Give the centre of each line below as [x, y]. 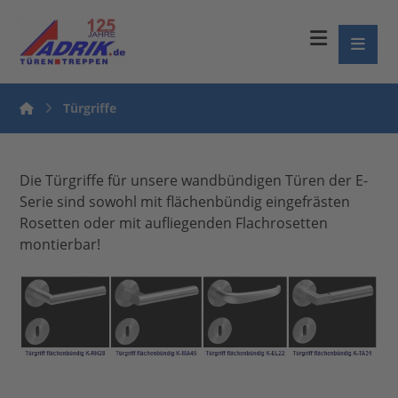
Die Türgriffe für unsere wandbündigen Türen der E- [194, 180]
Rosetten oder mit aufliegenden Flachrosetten [174, 223]
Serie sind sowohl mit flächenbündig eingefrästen [185, 202]
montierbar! [60, 244]
